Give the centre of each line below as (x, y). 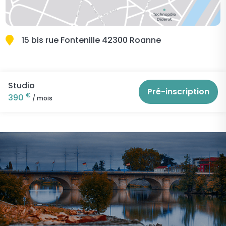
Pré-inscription (178, 91)
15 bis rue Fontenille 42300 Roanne (91, 40)
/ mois (42, 98)
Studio (21, 85)
